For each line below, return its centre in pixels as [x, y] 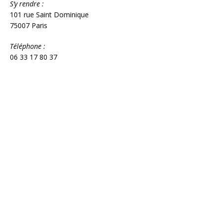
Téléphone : [28, 46]
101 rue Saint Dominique [49, 14]
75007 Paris [29, 25]
